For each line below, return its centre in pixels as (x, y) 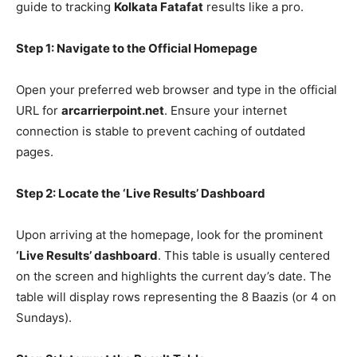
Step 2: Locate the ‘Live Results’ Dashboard (141, 193)
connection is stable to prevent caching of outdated (161, 131)
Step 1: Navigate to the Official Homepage (137, 48)
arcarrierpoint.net (113, 110)
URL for (39, 110)
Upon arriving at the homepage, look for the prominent (169, 234)
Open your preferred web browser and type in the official (177, 89)
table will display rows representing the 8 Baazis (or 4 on (176, 296)
